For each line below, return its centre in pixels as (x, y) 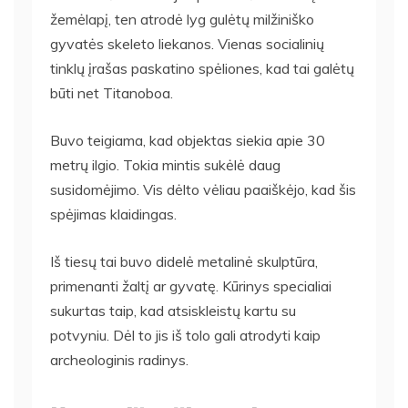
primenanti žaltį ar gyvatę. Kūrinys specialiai (191, 286)
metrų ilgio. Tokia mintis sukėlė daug (165, 164)
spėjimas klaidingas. (113, 214)
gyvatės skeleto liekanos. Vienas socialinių (187, 43)
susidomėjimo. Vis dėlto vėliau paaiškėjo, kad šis (203, 189)
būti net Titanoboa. (112, 92)
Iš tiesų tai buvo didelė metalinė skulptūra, (184, 261)
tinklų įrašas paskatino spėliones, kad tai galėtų (202, 68)
